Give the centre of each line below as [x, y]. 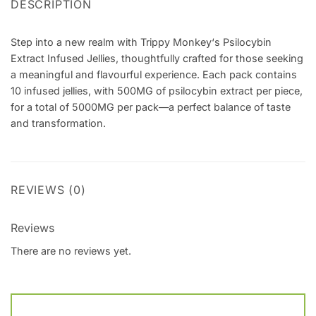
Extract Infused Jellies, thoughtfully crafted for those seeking [157, 59]
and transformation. [58, 123]
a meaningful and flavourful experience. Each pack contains [154, 75]
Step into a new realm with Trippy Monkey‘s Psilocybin [141, 42]
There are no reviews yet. [71, 251]
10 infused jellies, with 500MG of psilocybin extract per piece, [157, 91]
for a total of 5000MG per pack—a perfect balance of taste [151, 107]
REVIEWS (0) [48, 190]
